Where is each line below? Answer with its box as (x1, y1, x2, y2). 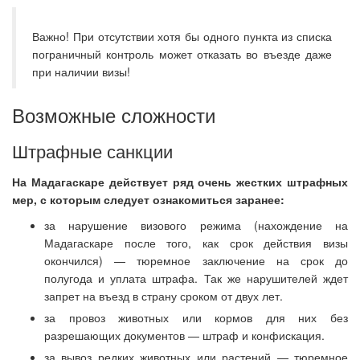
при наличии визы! (32, 63, 130, 80)
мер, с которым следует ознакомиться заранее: (12, 191, 284, 207)
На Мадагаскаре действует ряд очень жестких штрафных (12, 174, 348, 190)
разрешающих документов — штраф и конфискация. (44, 327, 325, 343)
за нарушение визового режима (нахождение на (44, 217, 348, 233)
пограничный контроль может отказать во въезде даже (32, 46, 332, 62)
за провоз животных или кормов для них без (44, 309, 348, 325)
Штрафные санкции (12, 138, 173, 163)
